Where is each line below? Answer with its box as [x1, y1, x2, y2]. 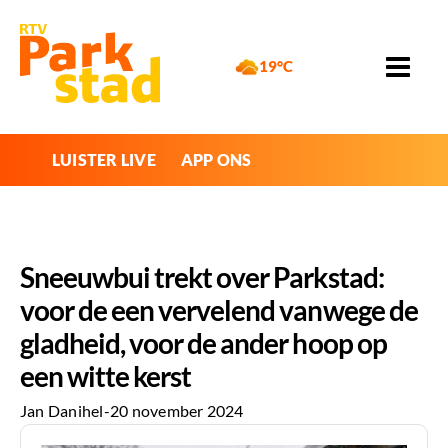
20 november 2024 [109, 401, 244, 421]
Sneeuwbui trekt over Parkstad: [20, 259, 384, 294]
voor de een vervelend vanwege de [20, 292, 418, 327]
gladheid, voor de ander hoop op [20, 325, 387, 360]
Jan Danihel [20, 401, 104, 421]
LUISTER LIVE [52, 149, 156, 169]
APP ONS [180, 149, 252, 169]
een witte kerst [20, 358, 192, 393]
